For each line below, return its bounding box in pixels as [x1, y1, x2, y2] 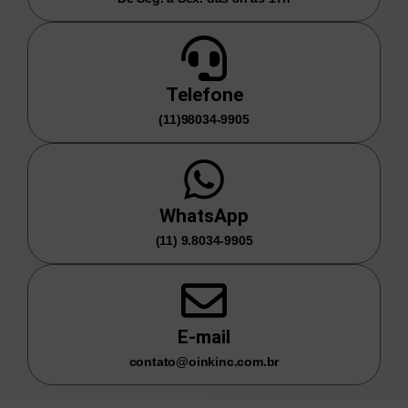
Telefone [165, 83, 243, 106]
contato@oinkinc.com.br [128, 353, 280, 369]
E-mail [178, 325, 230, 348]
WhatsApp [159, 204, 249, 227]
